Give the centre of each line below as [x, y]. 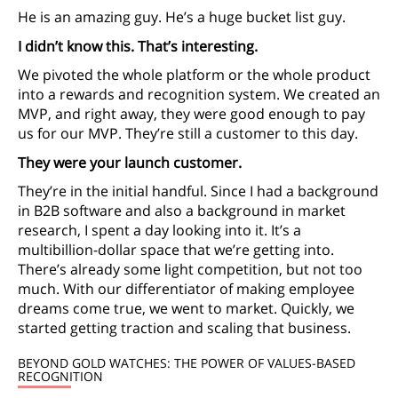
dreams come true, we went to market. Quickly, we [186, 309]
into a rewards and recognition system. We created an [199, 95]
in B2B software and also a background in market [182, 211]
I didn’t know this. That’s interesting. [138, 46]
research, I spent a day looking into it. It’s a [159, 231]
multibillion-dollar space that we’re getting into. [176, 250]
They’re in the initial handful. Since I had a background [198, 191]
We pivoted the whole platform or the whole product [194, 75]
